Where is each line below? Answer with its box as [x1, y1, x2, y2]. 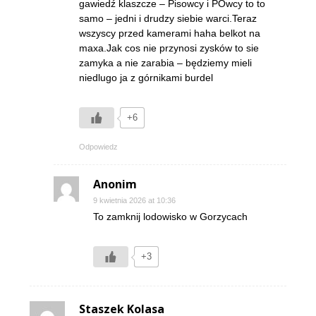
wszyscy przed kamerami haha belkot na [79, 28, 260, 39]
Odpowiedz [79, 142, 118, 152]
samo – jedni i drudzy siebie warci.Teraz [79, 13, 257, 25]
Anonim [93, 176, 137, 193]
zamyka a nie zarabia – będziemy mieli [79, 57, 252, 69]
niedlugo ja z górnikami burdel [79, 72, 213, 84]
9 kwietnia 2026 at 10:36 [93, 196, 176, 205]
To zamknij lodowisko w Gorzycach [93, 211, 248, 223]
